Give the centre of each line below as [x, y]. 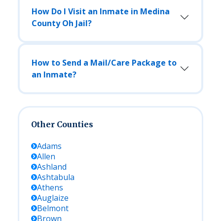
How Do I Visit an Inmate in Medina [101, 11]
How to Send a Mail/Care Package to [104, 63]
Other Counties [62, 124]
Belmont [53, 208]
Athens [50, 187]
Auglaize [53, 198]
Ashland [52, 167]
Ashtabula [56, 177]
